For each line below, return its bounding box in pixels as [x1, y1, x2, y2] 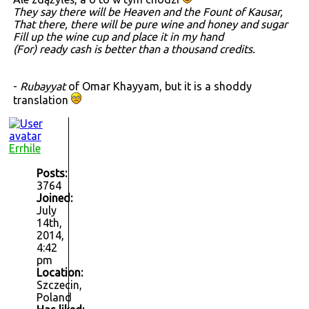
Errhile [8, 142, 41, 155]
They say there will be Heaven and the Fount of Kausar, [12, 6, 283, 19]
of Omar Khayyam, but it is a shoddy [68, 80, 252, 93]
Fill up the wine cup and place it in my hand [12, 30, 223, 43]
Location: [36, 266, 83, 279]
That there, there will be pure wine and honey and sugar [12, 18, 288, 31]
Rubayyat [19, 80, 68, 93]
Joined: [36, 192, 72, 205]
